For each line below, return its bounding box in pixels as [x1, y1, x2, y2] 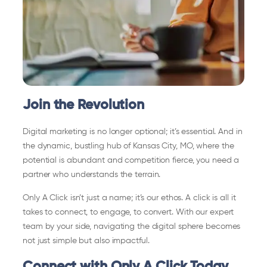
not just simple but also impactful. [23, 236, 150, 245]
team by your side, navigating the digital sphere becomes [23, 222, 241, 231]
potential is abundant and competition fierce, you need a [23, 156, 240, 165]
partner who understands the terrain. [23, 170, 161, 179]
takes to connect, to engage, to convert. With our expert [23, 207, 234, 216]
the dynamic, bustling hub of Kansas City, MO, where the [23, 142, 234, 151]
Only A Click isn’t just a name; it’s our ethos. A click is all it [23, 193, 236, 202]
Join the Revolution [23, 98, 145, 112]
